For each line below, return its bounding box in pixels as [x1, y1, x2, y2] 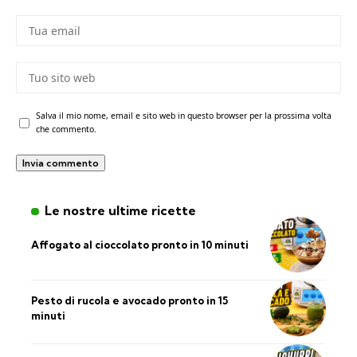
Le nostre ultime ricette [44, 202, 196, 219]
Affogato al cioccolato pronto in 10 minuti [31, 237, 249, 251]
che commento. [36, 124, 96, 135]
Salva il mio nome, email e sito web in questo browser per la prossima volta [36, 110, 331, 122]
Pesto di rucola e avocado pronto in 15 [31, 294, 228, 308]
